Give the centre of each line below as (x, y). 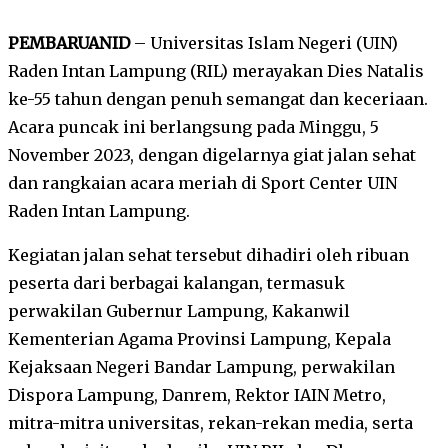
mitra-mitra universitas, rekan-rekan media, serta (210, 422)
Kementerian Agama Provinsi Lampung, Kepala (199, 338)
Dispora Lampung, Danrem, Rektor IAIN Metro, (197, 394)
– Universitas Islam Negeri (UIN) (264, 42)
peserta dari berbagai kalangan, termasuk (176, 282)
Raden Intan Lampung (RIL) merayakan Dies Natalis (216, 70)
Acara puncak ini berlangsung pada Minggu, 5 (193, 126)
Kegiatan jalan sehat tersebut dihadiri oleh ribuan (208, 254)
